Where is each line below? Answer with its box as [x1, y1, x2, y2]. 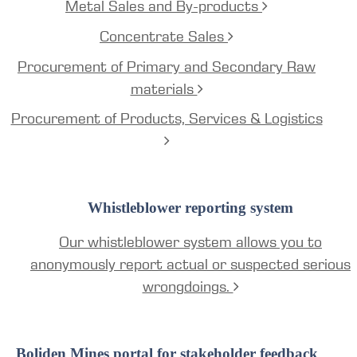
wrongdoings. [142, 277, 233, 297]
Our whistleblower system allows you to [59, 233, 322, 253]
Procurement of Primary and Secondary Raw [18, 57, 316, 76]
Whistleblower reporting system [88, 198, 293, 216]
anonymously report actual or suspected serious [30, 255, 351, 275]
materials [130, 79, 198, 99]
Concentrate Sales [100, 27, 228, 47]
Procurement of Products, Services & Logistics [10, 109, 323, 129]
